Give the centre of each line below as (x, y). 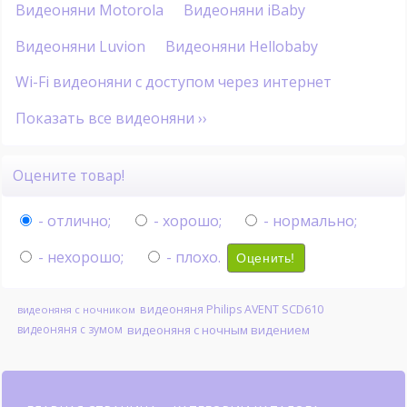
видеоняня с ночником (76, 309)
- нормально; (309, 220)
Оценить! (266, 258)
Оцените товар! (74, 176)
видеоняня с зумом (69, 329)
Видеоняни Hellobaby (241, 46)
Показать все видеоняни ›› (111, 119)
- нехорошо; (79, 257)
